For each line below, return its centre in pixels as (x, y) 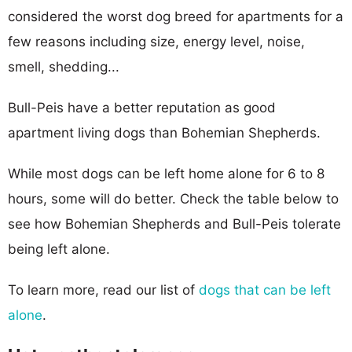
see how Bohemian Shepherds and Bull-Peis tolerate (174, 224)
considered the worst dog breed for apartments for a (176, 16)
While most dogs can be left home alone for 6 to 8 (166, 173)
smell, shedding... (64, 66)
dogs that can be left (265, 290)
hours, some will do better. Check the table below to (173, 198)
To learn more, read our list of (103, 290)
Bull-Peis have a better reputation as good (142, 107)
